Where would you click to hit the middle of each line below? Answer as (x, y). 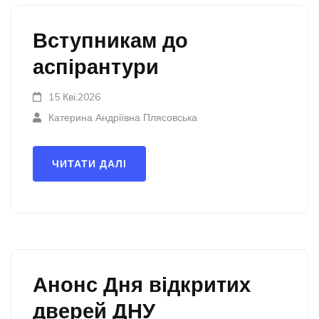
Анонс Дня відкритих (142, 284)
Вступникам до (110, 40)
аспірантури (96, 66)
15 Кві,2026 (75, 97)
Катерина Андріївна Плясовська (123, 117)
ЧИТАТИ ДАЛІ (89, 164)
